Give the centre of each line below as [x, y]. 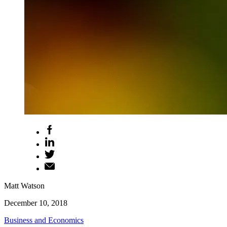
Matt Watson [24, 186]
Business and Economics [44, 220]
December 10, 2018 [36, 203]
